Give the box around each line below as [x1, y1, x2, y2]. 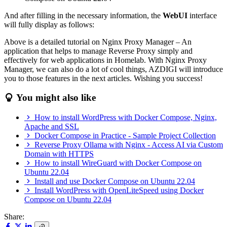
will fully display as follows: [4, 20, 94, 29]
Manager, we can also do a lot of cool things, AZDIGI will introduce [4, 64, 223, 73]
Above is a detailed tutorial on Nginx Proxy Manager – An [4, 37, 192, 46]
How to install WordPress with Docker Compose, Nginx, [34, 113, 217, 122]
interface [187, 11, 217, 20]
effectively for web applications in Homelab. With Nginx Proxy [4, 55, 207, 64]
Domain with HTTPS [24, 149, 94, 159]
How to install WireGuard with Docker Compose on [34, 159, 202, 168]
